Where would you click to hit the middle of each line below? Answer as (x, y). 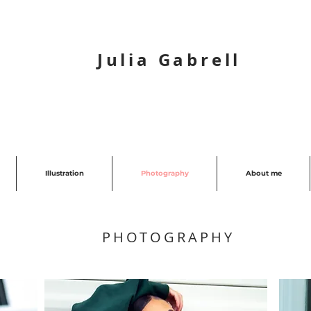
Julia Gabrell (169, 60)
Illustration (64, 173)
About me (263, 173)
